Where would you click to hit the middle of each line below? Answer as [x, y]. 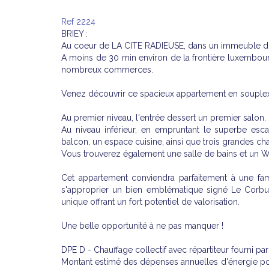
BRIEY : [74, 34]
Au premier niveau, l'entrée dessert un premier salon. [164, 118]
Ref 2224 [78, 22]
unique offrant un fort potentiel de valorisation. [150, 202]
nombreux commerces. [107, 70]
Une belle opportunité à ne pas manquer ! [142, 226]
